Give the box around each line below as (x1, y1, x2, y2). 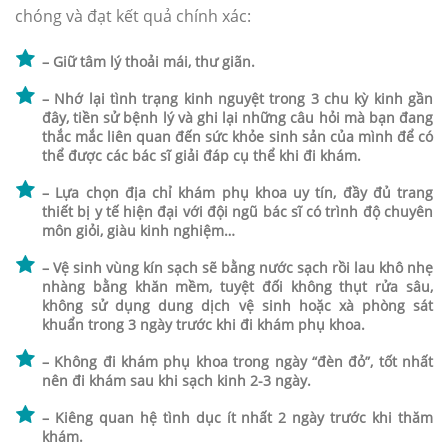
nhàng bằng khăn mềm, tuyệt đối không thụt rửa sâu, (42, 276, 433, 296)
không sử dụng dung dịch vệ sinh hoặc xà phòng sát (42, 295, 433, 315)
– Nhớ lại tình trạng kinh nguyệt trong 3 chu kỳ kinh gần (42, 88, 433, 108)
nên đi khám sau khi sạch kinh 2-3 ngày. (42, 370, 311, 390)
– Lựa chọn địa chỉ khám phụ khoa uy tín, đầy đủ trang (42, 182, 433, 202)
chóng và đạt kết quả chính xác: (15, 4, 251, 27)
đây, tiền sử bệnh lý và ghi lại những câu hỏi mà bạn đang (42, 107, 433, 127)
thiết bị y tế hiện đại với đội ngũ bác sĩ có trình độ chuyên (42, 201, 433, 221)
